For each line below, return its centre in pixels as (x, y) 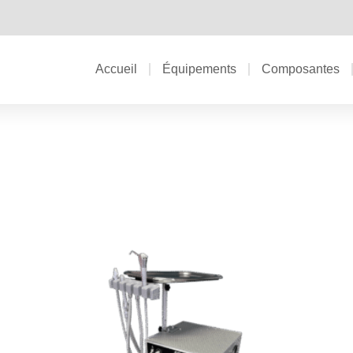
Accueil (116, 69)
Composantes (301, 69)
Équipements (199, 69)
